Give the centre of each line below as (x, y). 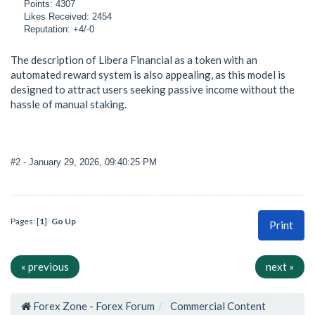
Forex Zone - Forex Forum (94, 306)
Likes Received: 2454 (68, 16)
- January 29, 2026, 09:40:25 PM (90, 162)
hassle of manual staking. (69, 104)
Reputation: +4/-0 (59, 29)
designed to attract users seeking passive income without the (153, 89)
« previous (45, 267)
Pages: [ (25, 221)
